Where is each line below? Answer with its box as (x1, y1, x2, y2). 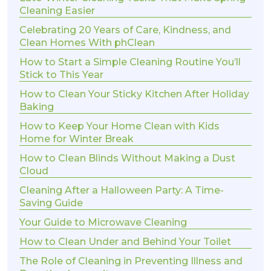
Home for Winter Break (19, 133, 134, 145)
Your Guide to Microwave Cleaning (19, 217, 187, 229)
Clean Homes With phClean (19, 37, 155, 49)
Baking (19, 101, 54, 113)
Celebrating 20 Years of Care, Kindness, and (19, 24, 231, 36)
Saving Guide (19, 197, 83, 209)
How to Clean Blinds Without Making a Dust (19, 152, 235, 165)
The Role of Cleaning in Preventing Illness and (19, 255, 243, 267)
